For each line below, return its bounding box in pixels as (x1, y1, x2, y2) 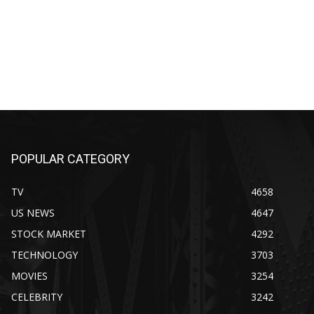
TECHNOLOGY (11, 247, 78, 261)
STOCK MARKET (11, 226, 86, 240)
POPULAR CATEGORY (11, 151, 130, 166)
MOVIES (11, 268, 48, 282)
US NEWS (11, 205, 55, 219)
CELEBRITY (11, 289, 62, 303)
